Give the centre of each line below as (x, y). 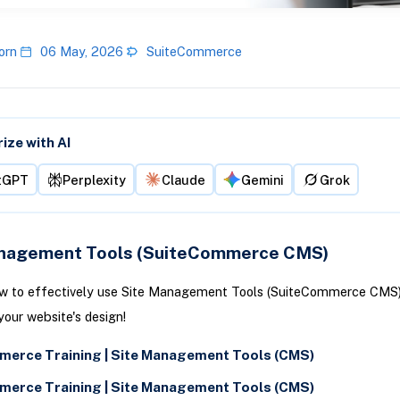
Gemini (262, 179)
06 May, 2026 (81, 52)
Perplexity (94, 179)
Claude (183, 179)
